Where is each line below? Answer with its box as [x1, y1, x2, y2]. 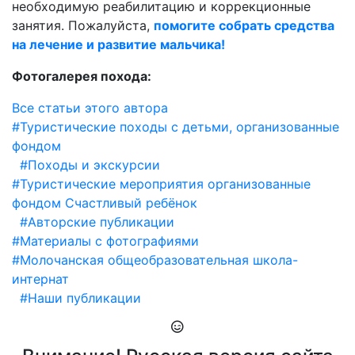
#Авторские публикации [20, 214, 174, 230]
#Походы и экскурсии [20, 157, 160, 173]
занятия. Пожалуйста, [12, 17, 154, 33]
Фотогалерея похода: [12, 68, 151, 84]
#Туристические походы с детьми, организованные [12, 119, 339, 135]
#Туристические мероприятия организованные [12, 176, 311, 192]
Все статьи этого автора [12, 100, 168, 116]
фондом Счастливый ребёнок [12, 195, 197, 211]
